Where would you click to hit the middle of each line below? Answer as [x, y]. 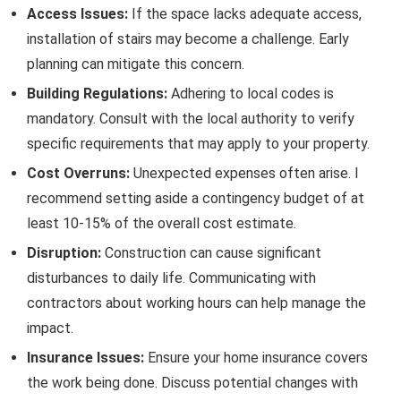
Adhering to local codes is [251, 94]
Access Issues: [77, 14]
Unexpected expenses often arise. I [244, 173]
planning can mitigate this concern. [136, 64]
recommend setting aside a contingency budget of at [196, 198]
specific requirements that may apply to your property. [198, 144]
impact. [50, 328]
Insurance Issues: [85, 358]
